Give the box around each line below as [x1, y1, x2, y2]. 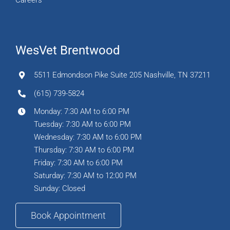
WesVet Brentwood [15, 43, 120, 58]
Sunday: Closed [33, 184, 85, 194]
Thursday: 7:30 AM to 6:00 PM [33, 145, 134, 155]
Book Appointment [30, 210, 106, 221]
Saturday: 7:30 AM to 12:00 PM [33, 171, 137, 181]
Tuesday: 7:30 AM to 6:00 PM [33, 120, 131, 129]
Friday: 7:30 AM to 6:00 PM [33, 158, 123, 168]
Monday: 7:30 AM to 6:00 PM [33, 107, 129, 117]
